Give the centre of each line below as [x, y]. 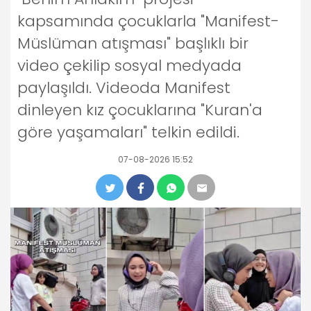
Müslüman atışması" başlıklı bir [133, 44]
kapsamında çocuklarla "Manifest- [148, 22]
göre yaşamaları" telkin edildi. [128, 133]
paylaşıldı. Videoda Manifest [124, 88]
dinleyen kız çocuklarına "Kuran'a [140, 110]
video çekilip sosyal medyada [129, 66]
